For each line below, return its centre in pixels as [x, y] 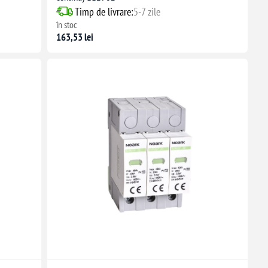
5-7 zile [147, 11]
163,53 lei [74, 37]
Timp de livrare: [104, 11]
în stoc [66, 24]
